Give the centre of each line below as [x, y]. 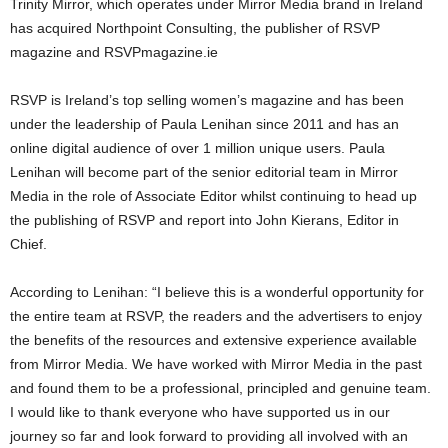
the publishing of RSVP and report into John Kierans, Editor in [204, 220]
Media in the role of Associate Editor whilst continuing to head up [213, 196]
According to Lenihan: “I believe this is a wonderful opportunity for [217, 292]
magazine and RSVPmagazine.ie [114, 52]
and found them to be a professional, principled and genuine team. [220, 388]
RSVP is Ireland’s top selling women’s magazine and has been [207, 100]
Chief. [28, 244]
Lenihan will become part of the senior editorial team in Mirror [204, 172]
